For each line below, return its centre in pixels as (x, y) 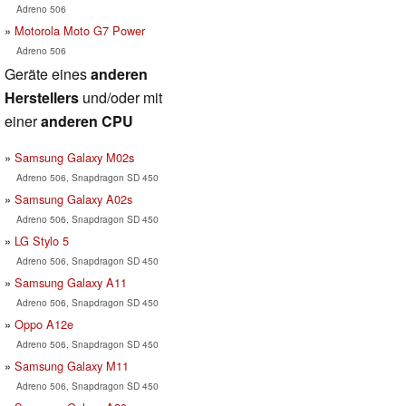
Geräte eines (48, 73)
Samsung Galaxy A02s (73, 198)
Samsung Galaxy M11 (72, 365)
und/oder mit (121, 97)
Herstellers (42, 97)
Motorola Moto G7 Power (80, 30)
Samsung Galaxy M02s (74, 157)
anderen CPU (87, 121)
